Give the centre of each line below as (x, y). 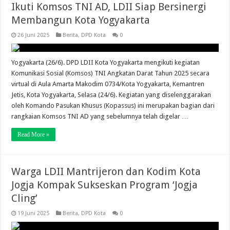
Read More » (34, 135)
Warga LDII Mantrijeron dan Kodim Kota (106, 172)
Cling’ (25, 198)
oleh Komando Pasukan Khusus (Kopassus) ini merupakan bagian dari (113, 106)
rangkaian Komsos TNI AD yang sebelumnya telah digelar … (100, 117)
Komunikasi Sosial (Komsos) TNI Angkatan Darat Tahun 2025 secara (111, 73)
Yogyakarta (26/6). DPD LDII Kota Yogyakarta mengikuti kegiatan (106, 63)
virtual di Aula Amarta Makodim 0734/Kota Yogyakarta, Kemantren (108, 84)
